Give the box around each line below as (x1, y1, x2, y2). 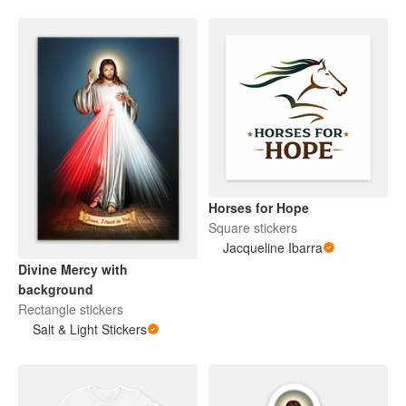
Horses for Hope (208, 198, 309, 217)
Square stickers (208, 218, 297, 237)
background (18, 280, 93, 298)
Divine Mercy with (18, 260, 128, 278)
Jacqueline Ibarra (223, 238, 323, 257)
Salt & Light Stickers (33, 320, 147, 338)
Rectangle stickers (18, 300, 123, 318)
